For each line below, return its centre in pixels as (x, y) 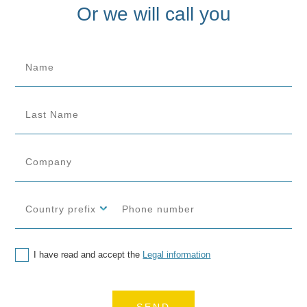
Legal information (177, 255)
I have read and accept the (88, 255)
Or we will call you (153, 14)
